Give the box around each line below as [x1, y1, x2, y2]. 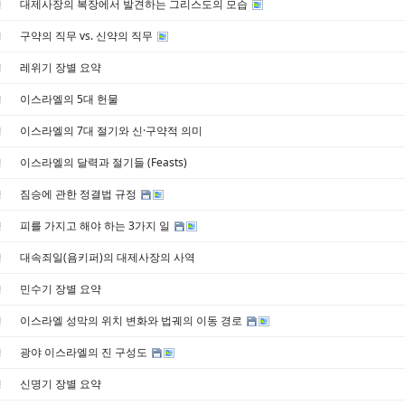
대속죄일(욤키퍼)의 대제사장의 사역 [20, 249, 195, 265]
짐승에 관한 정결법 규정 [20, 185, 139, 202]
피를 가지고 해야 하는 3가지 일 [20, 217, 173, 233]
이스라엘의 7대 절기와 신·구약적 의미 [20, 122, 202, 138]
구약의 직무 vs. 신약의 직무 [20, 27, 155, 43]
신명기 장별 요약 [20, 375, 101, 391]
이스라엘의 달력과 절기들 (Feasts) [20, 154, 187, 170]
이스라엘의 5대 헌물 [20, 90, 118, 107]
